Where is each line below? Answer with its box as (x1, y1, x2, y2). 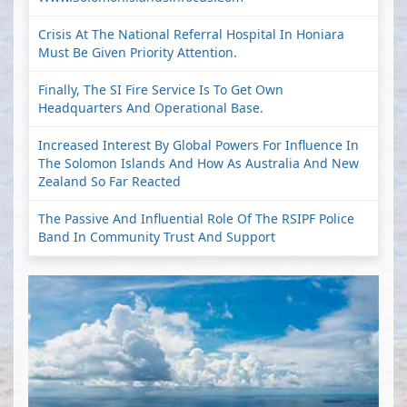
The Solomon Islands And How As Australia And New (38, 154, 359, 173)
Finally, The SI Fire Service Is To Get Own (38, 81, 283, 99)
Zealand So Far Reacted (38, 173, 181, 191)
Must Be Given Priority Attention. (38, 44, 237, 62)
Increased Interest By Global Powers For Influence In (38, 136, 359, 154)
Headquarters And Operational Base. (38, 99, 263, 117)
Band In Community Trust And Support (38, 228, 275, 246)
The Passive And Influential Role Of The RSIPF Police (38, 210, 354, 228)
